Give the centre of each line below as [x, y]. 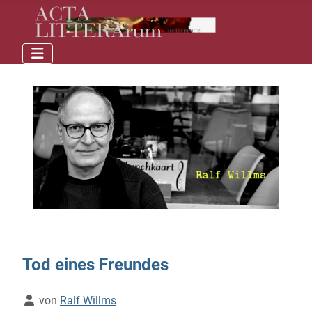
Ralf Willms [88, 301]
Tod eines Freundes [95, 265]
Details [39, 300]
